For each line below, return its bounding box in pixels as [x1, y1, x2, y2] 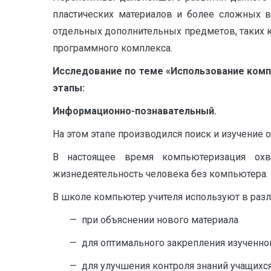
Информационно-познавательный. [53, 105, 217, 117]
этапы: [53, 82, 85, 94]
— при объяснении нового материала [53, 214, 238, 226]
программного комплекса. [53, 42, 172, 54]
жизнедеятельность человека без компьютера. [53, 168, 268, 180]
